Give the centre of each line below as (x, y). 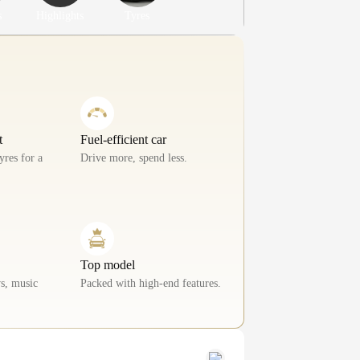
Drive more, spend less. (134, 157)
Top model (108, 264)
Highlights (60, 15)
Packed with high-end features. (151, 283)
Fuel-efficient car (124, 139)
